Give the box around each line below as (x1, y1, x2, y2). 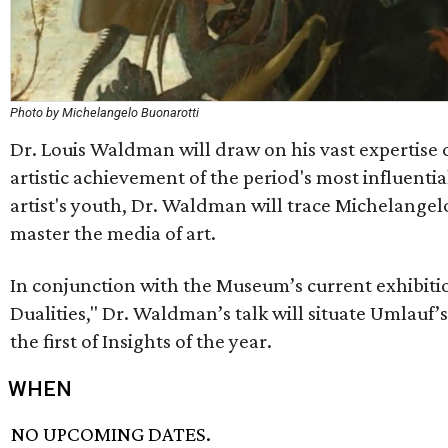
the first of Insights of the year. (10, 328, 272, 353)
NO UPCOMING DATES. (11, 421, 212, 446)
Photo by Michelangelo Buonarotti (10, 104, 199, 120)
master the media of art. (10, 220, 216, 245)
